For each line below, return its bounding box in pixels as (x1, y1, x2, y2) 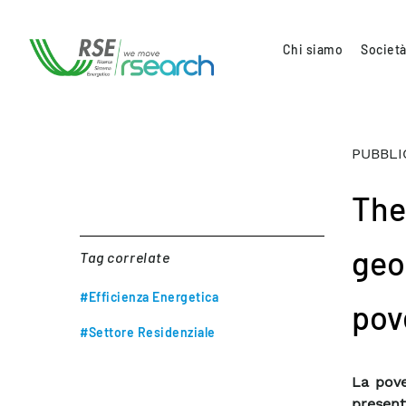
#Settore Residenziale (80, 324, 216, 340)
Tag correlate (80, 248, 170, 266)
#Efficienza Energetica (80, 289, 218, 304)
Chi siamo (282, 41, 343, 57)
